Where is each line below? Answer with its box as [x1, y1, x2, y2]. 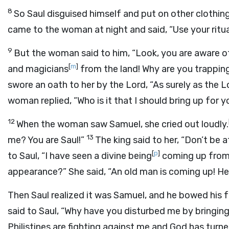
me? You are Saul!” [8, 134, 86, 146]
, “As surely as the [146, 79, 221, 90]
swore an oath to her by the [8, 79, 126, 90]
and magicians [8, 63, 68, 75]
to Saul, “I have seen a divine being [8, 150, 152, 162]
